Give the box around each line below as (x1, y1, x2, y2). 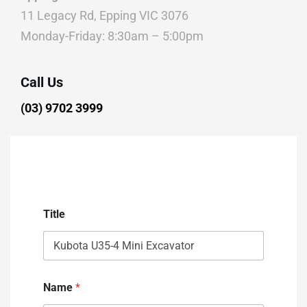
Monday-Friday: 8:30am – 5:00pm (21, 28, 204, 43)
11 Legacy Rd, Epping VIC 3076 (21, 8, 188, 23)
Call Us (21, 73, 63, 90)
